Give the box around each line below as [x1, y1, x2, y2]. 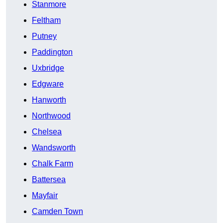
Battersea [32, 175, 66, 184]
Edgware [32, 80, 64, 89]
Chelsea [32, 127, 62, 136]
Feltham [32, 16, 61, 25]
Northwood [32, 111, 71, 120]
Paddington [32, 48, 73, 57]
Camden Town [32, 207, 83, 216]
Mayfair [32, 191, 58, 200]
